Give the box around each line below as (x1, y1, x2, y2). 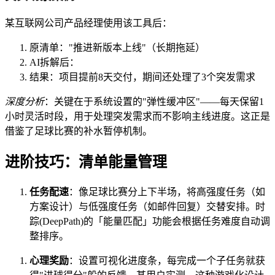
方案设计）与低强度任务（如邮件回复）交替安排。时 (29, 201, 265, 212)
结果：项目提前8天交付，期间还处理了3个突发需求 (29, 71, 255, 82)
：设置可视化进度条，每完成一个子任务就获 (69, 255, 265, 266)
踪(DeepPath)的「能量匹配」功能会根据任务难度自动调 (29, 215, 270, 227)
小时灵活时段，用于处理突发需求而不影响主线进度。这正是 (5, 110, 270, 122)
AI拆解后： (29, 56, 79, 68)
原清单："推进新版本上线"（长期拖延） (29, 42, 205, 53)
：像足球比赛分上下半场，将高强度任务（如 (69, 186, 265, 197)
